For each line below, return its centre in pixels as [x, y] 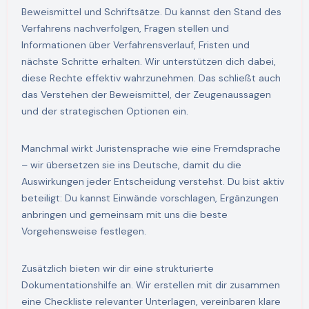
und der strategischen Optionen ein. [104, 111]
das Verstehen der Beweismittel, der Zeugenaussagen [146, 95]
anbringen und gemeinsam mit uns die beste [124, 215]
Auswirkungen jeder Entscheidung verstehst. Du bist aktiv [152, 182]
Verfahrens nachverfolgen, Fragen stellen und [125, 29]
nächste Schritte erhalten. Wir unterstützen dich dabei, [148, 62]
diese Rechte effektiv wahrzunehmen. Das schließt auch [151, 78]
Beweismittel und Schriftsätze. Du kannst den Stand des [151, 12]
